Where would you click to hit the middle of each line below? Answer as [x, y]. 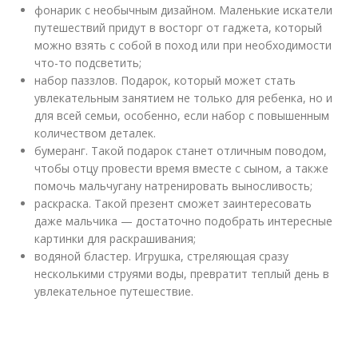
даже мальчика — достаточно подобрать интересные [184, 221]
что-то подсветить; [88, 63]
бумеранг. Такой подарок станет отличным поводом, [181, 151]
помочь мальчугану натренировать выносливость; [174, 186]
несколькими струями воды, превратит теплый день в [182, 274]
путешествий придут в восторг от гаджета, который [179, 28]
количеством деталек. [95, 133]
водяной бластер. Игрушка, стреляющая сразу [162, 256]
